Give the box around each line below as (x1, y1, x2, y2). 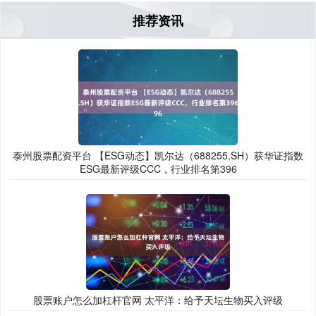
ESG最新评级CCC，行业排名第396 (79, 162, 237, 176)
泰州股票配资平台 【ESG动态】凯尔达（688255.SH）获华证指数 (13, 148, 303, 163)
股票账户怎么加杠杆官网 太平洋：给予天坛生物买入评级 (33, 293, 283, 308)
